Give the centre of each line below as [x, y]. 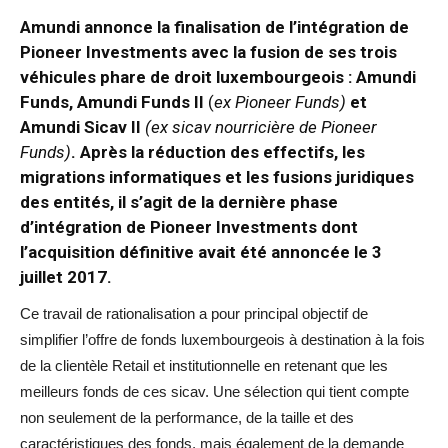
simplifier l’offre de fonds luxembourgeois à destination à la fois [222, 339]
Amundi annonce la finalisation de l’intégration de [214, 27]
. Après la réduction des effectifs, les [218, 152]
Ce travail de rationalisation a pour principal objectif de [194, 313]
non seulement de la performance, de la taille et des [187, 417]
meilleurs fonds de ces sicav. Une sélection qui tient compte [214, 391]
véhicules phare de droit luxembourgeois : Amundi [218, 77]
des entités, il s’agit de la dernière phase [179, 202]
